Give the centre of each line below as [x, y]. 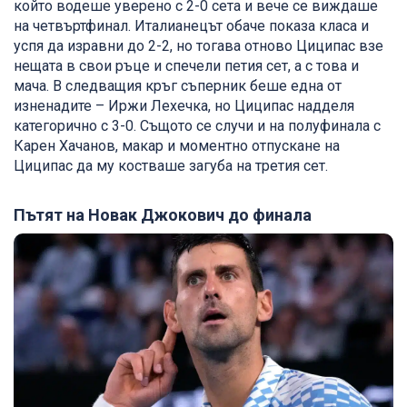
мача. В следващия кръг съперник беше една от [178, 86]
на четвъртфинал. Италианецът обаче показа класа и [191, 26]
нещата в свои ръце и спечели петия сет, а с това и [186, 66]
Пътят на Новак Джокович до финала [163, 215]
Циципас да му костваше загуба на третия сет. [173, 166]
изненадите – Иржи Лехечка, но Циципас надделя [184, 106]
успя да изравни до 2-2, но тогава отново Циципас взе [199, 46]
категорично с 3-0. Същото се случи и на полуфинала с [197, 126]
